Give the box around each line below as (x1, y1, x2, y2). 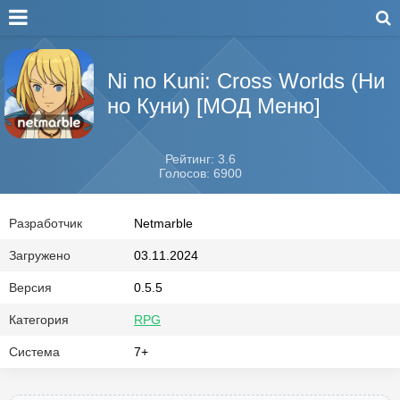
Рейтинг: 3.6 (164, 152, 236, 166)
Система (9, 345, 60, 359)
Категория (9, 312, 69, 327)
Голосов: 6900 (158, 166, 242, 180)
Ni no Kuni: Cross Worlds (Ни (107, 69, 385, 93)
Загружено (9, 248, 71, 262)
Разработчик (9, 216, 82, 230)
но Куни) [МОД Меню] (107, 94, 321, 118)
